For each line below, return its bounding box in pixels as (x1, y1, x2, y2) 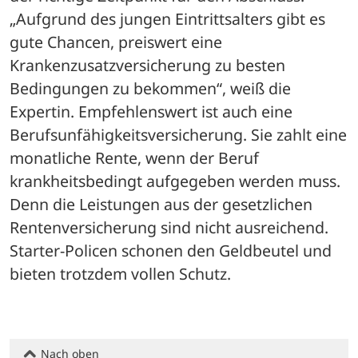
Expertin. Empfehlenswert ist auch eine (10, 101, 292, 123)
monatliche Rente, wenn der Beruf (10, 147, 259, 169)
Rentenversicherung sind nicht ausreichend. (10, 217, 328, 239)
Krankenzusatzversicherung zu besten (10, 54, 285, 77)
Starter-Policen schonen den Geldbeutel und (10, 240, 332, 262)
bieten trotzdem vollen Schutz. (10, 263, 231, 285)
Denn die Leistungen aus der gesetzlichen (10, 193, 312, 216)
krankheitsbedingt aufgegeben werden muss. (10, 170, 340, 193)
